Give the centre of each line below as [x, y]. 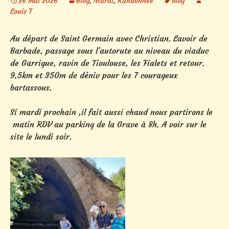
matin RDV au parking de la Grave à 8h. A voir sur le [108, 124]
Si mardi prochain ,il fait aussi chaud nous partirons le [111, 112]
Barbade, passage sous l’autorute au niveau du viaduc [109, 50]
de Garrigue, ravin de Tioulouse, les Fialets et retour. [109, 63]
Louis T [21, 11]
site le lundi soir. [41, 136]
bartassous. [31, 87]
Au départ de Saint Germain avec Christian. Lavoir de [109, 38]
